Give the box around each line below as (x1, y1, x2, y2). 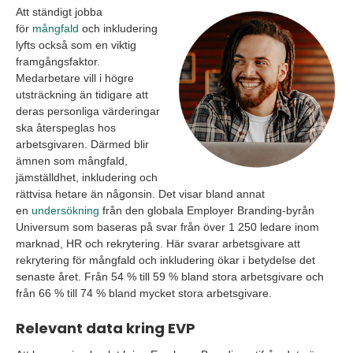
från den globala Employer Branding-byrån (99, 204, 314, 217)
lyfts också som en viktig (16, 39, 136, 52)
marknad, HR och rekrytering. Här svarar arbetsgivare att (16, 237, 300, 251)
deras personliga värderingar (16, 105, 160, 118)
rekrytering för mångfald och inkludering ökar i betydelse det (16, 254, 315, 267)
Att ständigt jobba (16, 6, 102, 19)
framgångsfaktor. (16, 55, 100, 69)
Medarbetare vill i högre (16, 72, 134, 85)
